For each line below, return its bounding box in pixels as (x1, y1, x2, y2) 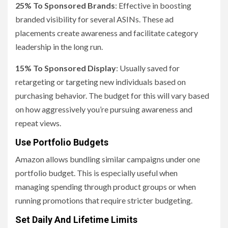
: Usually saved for (116, 63, 180, 73)
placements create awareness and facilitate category (15, 28, 198, 38)
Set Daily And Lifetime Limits (15, 214, 137, 225)
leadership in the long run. (15, 42, 103, 52)
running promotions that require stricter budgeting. (15, 195, 192, 206)
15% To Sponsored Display (15, 63, 116, 73)
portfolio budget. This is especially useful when (15, 168, 178, 178)
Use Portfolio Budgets (15, 137, 108, 148)
